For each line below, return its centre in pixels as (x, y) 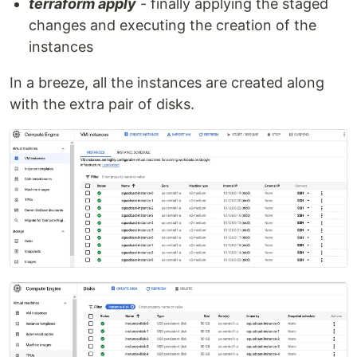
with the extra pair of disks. (102, 104)
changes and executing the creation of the (173, 25)
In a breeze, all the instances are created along (167, 83)
